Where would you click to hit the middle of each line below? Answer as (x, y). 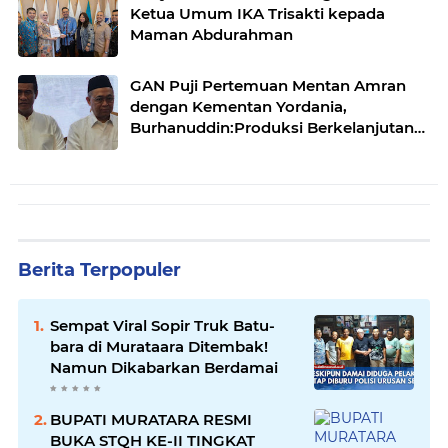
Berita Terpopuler (99, 269)
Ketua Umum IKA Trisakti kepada (257, 13)
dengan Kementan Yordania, (238, 106)
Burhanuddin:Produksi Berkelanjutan (272, 127)
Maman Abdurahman (211, 34)
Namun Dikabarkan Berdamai (164, 367)
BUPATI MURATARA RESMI (151, 419)
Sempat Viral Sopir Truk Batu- (162, 325)
